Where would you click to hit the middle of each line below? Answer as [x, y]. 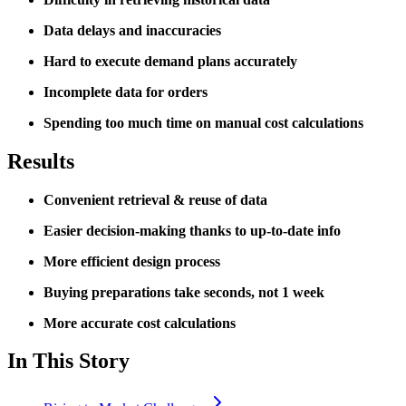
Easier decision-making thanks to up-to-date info [192, 230]
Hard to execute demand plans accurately [170, 61]
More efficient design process [132, 261]
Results [41, 161]
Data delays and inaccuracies [132, 30]
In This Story [68, 361]
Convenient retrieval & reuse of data [155, 199]
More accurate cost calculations [140, 323]
